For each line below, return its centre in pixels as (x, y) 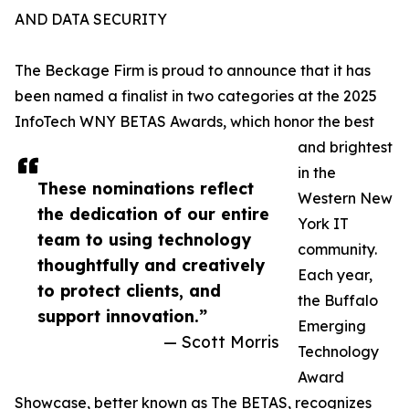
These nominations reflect (146, 189)
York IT (323, 224)
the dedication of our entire (153, 214)
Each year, (335, 275)
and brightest (345, 147)
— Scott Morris (221, 342)
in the (317, 173)
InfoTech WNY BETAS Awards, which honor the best (194, 122)
